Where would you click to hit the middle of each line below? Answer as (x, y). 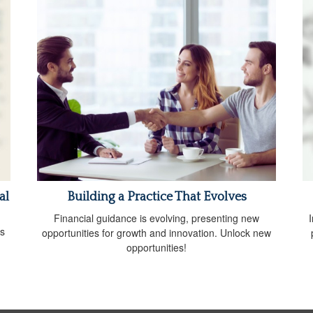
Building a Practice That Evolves (156, 197)
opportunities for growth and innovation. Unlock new (156, 233)
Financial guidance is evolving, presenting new (156, 218)
